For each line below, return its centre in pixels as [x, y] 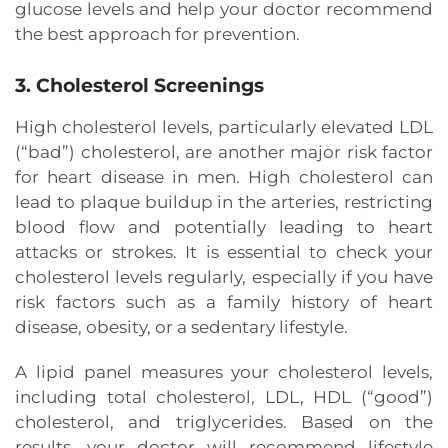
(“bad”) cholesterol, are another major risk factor [224, 152]
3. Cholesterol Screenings [139, 86]
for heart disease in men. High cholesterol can [224, 177]
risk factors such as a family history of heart [224, 302]
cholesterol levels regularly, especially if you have [224, 277]
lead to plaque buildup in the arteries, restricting [224, 202]
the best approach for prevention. [157, 34]
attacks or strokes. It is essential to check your [224, 252]
